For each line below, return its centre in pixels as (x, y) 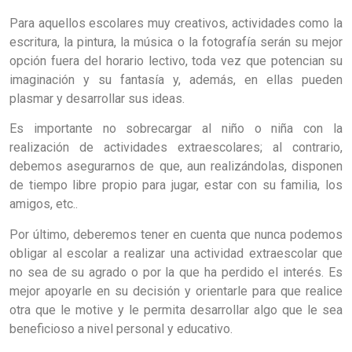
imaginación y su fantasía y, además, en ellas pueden (176, 80)
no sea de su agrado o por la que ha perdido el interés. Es (176, 272)
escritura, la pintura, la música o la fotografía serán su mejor (176, 42)
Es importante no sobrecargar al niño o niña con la (176, 129)
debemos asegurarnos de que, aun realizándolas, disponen (176, 167)
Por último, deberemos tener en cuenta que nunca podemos (176, 234)
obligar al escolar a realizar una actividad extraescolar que (176, 253)
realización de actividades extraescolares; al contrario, (176, 148)
